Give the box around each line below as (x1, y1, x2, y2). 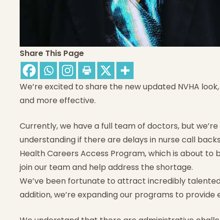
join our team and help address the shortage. (20, 161, 193, 173)
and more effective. (20, 94, 96, 106)
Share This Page (20, 47, 84, 59)
